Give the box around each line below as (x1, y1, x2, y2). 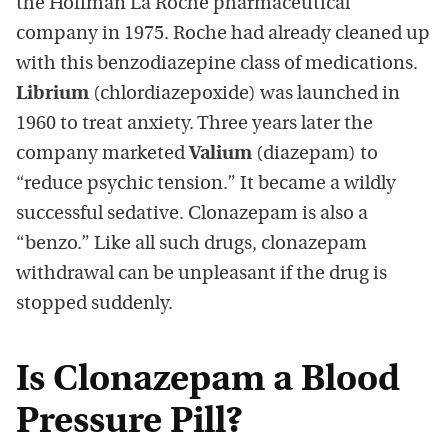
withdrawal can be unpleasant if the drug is (16, 265, 387, 285)
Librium (16, 85, 89, 105)
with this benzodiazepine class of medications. (16, 55, 418, 75)
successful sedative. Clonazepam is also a (16, 205, 368, 225)
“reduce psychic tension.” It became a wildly (16, 175, 396, 195)
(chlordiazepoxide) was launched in (89, 85, 400, 105)
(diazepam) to (252, 145, 378, 165)
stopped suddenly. (16, 295, 173, 315)
